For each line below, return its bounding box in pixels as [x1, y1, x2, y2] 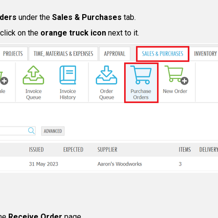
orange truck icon [40, 28, 106, 37]
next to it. [106, 28, 139, 37]
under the [17, 13, 50, 22]
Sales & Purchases [50, 13, 124, 22]
